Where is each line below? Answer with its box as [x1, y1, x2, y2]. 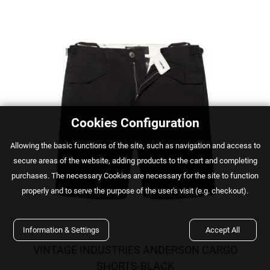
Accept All [206, 225, 240, 234]
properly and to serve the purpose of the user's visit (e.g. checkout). [22, 186, 248, 195]
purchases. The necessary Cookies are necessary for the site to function [11, 171, 259, 180]
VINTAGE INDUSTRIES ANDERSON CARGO [33, 243, 237, 257]
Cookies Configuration [71, 115, 199, 130]
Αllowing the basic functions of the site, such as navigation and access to [10, 141, 260, 150]
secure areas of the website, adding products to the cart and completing [13, 156, 257, 165]
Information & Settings [23, 225, 100, 234]
